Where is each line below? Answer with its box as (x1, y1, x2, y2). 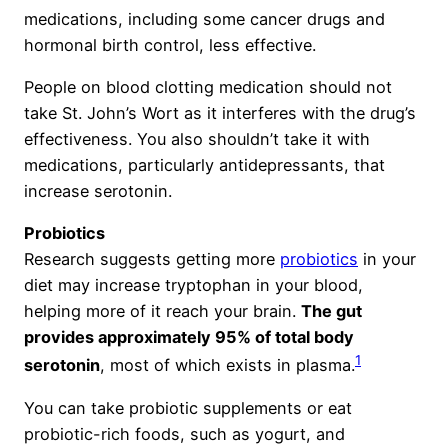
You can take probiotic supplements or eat (24, 398, 352, 419)
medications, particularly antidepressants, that (24, 155, 385, 176)
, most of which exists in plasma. (100, 355, 355, 376)
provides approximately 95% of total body (24, 327, 354, 348)
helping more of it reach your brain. (24, 301, 301, 322)
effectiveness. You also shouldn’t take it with (24, 129, 370, 150)
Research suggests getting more (24, 249, 280, 270)
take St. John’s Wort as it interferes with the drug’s (24, 103, 416, 124)
